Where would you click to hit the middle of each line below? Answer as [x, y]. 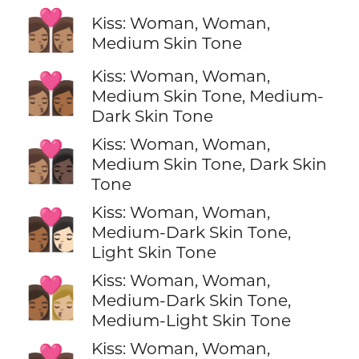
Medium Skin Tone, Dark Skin [209, 164]
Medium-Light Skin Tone [191, 321]
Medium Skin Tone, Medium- [207, 96]
